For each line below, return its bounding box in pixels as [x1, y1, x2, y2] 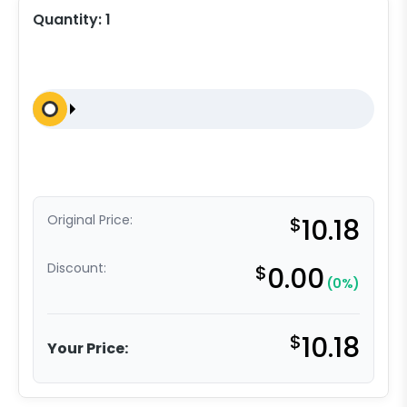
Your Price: [47, 337, 128, 359]
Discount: [47, 259, 106, 278]
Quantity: [33, 9, 105, 31]
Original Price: [47, 211, 133, 230]
